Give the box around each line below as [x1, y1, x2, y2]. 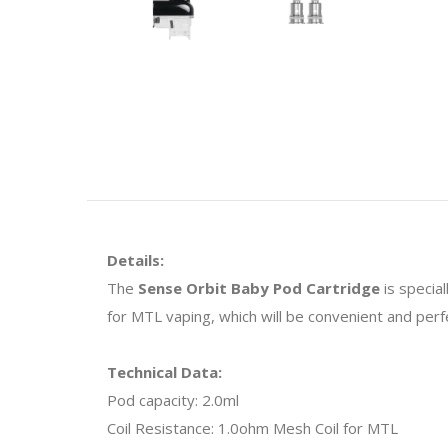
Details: [107, 249, 164, 270]
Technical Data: [107, 361, 222, 382]
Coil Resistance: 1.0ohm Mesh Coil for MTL [107, 417, 398, 438]
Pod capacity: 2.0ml [107, 389, 239, 410]
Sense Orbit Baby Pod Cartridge [138, 277, 380, 298]
